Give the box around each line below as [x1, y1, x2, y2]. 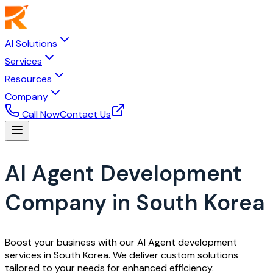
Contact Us [60, 108, 111, 121]
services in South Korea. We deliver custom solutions [5, 248, 238, 261]
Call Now [22, 108, 60, 121]
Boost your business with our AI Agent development [5, 235, 237, 249]
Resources [5, 73, 52, 85]
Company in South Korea [5, 188, 265, 217]
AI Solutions [5, 37, 57, 50]
